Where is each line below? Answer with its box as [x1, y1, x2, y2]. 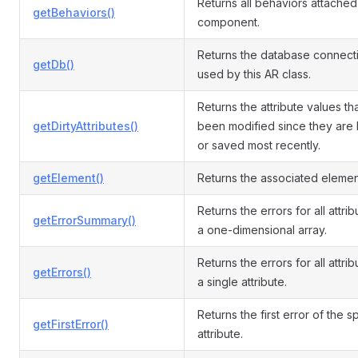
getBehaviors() [33, 6, 115, 19]
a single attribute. [197, 275, 287, 288]
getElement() [33, 171, 104, 185]
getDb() [33, 58, 74, 71]
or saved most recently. [197, 138, 320, 152]
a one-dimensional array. [197, 223, 327, 237]
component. [197, 15, 260, 29]
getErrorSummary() [33, 213, 136, 227]
